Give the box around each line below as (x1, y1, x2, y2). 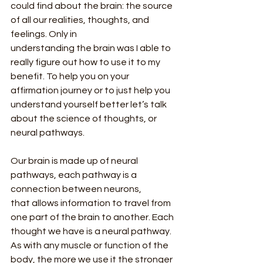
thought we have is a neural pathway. (11, 226, 173, 236)
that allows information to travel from (11, 198, 173, 208)
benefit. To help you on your (11, 71, 131, 81)
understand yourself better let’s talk (11, 99, 168, 109)
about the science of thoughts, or (11, 113, 159, 123)
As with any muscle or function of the (11, 240, 170, 250)
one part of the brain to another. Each (11, 212, 176, 222)
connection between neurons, (11, 184, 141, 194)
